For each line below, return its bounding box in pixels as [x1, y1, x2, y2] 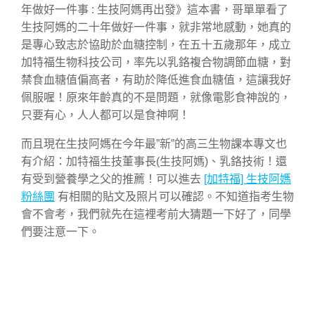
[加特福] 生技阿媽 [204, 173, 291, 186]
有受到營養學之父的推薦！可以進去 [21, 173, 204, 186]
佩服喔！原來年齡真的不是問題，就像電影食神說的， [21, 91, 291, 104]
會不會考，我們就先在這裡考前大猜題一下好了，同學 [21, 208, 291, 221]
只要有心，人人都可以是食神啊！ [21, 109, 190, 122]
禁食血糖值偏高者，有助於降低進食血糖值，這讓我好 [21, 74, 291, 86]
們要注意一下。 [21, 226, 100, 238]
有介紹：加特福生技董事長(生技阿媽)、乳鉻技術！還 [21, 155, 287, 168]
